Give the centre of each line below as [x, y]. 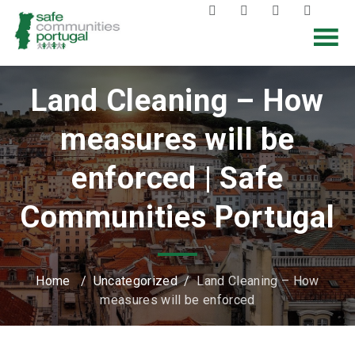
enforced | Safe [177, 179]
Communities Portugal [177, 218]
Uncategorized [135, 281]
